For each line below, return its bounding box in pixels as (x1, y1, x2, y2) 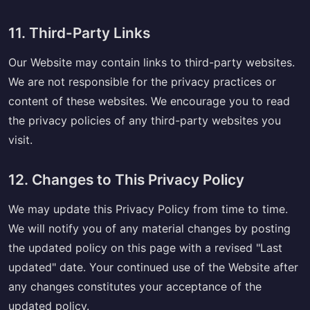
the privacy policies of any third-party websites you (8, 113, 281, 127)
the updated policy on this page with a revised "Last (8, 240, 282, 255)
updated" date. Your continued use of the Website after (8, 259, 298, 274)
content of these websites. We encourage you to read (8, 93, 290, 108)
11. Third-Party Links (8, 24, 150, 42)
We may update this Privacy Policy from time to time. (8, 201, 288, 216)
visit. (8, 132, 33, 147)
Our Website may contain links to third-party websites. (8, 55, 295, 69)
